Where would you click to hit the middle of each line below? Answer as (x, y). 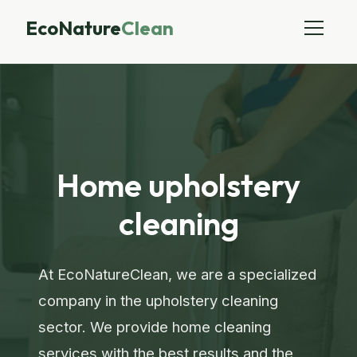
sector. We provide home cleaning (155, 327)
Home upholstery (178, 185)
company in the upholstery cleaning (158, 300)
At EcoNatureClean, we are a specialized (177, 274)
